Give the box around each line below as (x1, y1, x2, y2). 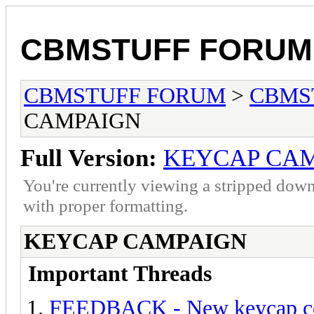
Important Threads (28, 261, 212, 286)
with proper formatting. (23, 195, 188, 215)
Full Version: (20, 144, 157, 172)
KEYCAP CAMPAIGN (24, 228, 247, 254)
